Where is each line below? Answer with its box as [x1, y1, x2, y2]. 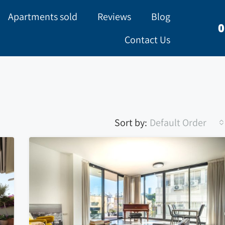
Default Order [150, 116, 206, 129]
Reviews [97, 10, 131, 23]
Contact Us [124, 33, 170, 46]
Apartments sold [8, 10, 77, 23]
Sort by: [115, 116, 147, 129]
